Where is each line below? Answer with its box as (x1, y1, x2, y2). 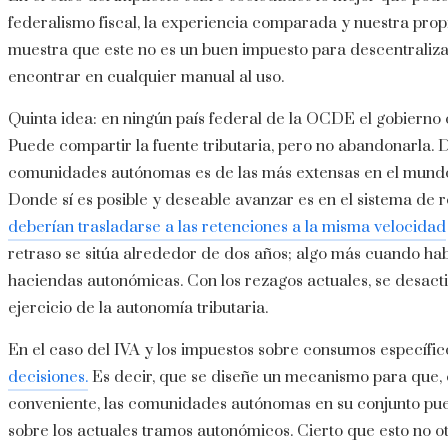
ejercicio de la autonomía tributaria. (8, 298, 268, 319)
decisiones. (8, 367, 88, 388)
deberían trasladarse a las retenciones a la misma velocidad (8, 217, 446, 238)
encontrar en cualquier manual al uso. (8, 67, 284, 88)
